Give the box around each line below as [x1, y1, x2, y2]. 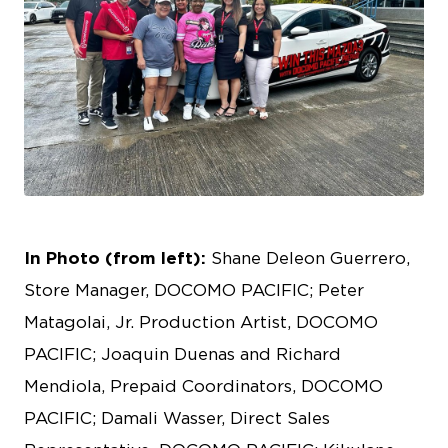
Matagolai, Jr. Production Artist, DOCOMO [24, 311, 378, 332]
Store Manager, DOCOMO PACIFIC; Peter [24, 279, 364, 300]
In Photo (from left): [24, 247, 206, 268]
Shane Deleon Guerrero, [206, 247, 410, 268]
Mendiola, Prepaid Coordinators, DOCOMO [24, 375, 383, 396]
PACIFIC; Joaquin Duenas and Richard [24, 343, 341, 364]
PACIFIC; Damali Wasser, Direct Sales [24, 407, 330, 428]
